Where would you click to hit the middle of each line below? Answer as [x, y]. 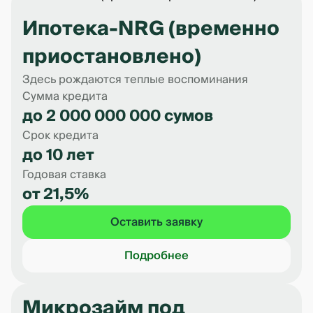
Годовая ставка [64, 175]
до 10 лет [58, 155]
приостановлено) [112, 57]
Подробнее [156, 256]
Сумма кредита [65, 96]
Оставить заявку [156, 222]
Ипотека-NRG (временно [151, 29]
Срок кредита [60, 136]
